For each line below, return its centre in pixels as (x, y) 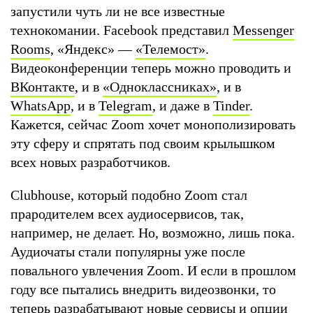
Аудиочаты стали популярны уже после (128, 251)
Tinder (231, 105)
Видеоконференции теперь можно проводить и (151, 67)
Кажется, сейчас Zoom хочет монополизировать (153, 124)
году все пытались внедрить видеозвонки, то (143, 289)
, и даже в (183, 105)
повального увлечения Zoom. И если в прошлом (153, 270)
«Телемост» (170, 49)
